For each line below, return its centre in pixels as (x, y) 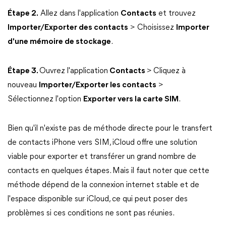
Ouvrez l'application (74, 71)
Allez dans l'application (79, 14)
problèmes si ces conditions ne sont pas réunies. (91, 213)
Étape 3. (23, 71)
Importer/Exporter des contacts (68, 28)
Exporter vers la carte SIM (131, 99)
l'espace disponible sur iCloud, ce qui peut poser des (98, 199)
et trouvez (176, 14)
